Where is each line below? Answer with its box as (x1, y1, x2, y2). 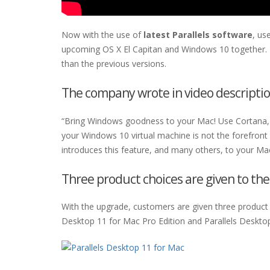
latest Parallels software (143, 29, 253, 41)
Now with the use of (61, 29, 143, 41)
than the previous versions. (61, 58, 166, 70)
